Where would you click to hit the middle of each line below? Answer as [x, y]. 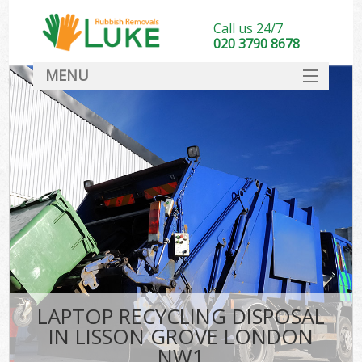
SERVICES [181, 106]
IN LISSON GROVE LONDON [181, 337]
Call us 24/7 [248, 28]
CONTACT [181, 235]
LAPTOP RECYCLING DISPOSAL [181, 317]
